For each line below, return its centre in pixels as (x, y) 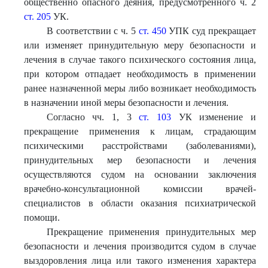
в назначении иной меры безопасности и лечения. (126, 103)
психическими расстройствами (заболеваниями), (140, 146)
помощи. (42, 217)
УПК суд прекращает (211, 31)
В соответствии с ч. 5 (92, 31)
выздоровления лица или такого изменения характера (140, 261)
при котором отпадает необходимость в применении (140, 74)
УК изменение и (214, 117)
